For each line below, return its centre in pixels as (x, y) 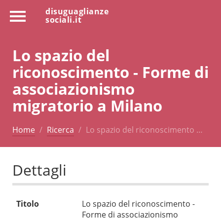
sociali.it (63, 20)
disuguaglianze (77, 11)
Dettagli (39, 170)
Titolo (28, 204)
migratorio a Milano (87, 105)
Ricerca (60, 129)
